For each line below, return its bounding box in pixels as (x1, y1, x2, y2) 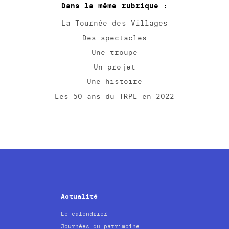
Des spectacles (82, 33, 147, 42)
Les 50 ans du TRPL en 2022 (54, 91, 175, 101)
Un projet (94, 62, 135, 72)
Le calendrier (61, 210, 108, 218)
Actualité (61, 192, 98, 201)
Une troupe (91, 48, 138, 57)
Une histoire (86, 77, 143, 86)
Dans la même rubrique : (61, 1, 168, 11)
